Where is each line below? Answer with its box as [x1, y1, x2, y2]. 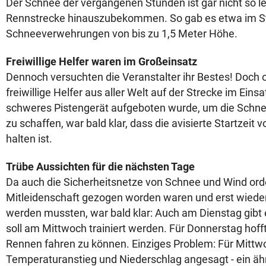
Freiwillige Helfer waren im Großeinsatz [6, 55, 197, 68]
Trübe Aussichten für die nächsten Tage [6, 160, 195, 173]
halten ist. [6, 132, 55, 145]
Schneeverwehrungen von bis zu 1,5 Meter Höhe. [6, 27, 237, 40]
